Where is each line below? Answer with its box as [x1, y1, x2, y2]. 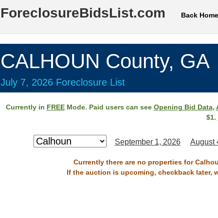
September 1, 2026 [114, 138, 181, 146]
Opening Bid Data [153, 103, 213, 111]
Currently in [5, 103, 47, 111]
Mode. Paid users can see [64, 103, 154, 111]
